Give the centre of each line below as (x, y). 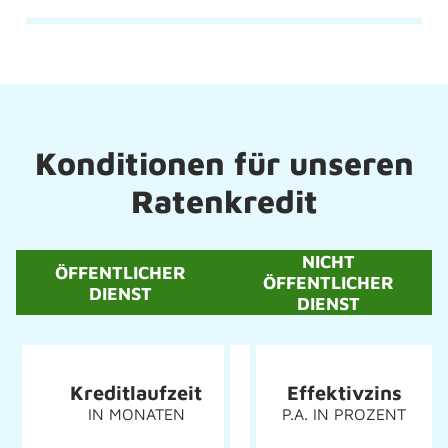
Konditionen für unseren (224, 163)
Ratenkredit (224, 201)
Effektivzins (344, 392)
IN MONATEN (136, 414)
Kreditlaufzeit (136, 392)
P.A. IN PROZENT (344, 414)
